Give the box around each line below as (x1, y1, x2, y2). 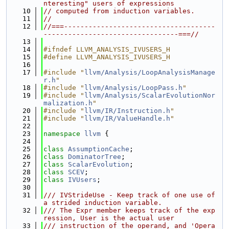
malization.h (43, 99, 93, 107)
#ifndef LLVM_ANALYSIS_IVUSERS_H (43, 45, 170, 53)
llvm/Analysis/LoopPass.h (84, 84, 182, 91)
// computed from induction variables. (43, 7, 195, 15)
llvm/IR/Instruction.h (84, 107, 170, 114)
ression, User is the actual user (43, 214, 174, 222)
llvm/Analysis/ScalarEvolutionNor (84, 91, 215, 99)
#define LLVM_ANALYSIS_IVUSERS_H (43, 53, 170, 61)
